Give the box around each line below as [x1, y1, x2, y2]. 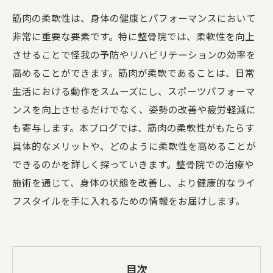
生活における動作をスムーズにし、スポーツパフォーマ [12, 84, 255, 97]
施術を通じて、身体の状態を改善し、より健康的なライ [12, 175, 255, 189]
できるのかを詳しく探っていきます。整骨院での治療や [12, 157, 254, 171]
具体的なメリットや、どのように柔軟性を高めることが [12, 139, 256, 152]
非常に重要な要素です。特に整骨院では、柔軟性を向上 [12, 29, 255, 43]
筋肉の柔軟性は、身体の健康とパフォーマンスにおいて [12, 11, 256, 24]
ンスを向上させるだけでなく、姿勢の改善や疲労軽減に [12, 102, 256, 116]
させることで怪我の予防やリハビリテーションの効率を [12, 48, 256, 61]
